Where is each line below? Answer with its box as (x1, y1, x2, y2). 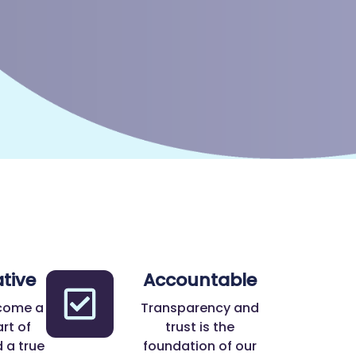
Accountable (143, 268, 257, 293)
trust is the (165, 318, 235, 337)
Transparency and (141, 299, 260, 318)
